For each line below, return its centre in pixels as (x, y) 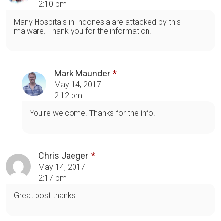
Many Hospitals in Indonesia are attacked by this (97, 22)
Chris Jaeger (63, 155)
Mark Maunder (82, 73)
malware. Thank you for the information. (83, 31)
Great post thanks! (45, 195)
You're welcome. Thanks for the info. (92, 113)
